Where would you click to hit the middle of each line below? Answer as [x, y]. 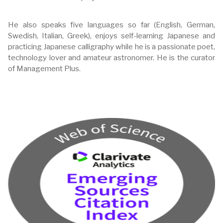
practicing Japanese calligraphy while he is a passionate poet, [111, 47]
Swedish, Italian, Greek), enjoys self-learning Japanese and [111, 36]
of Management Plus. [44, 69]
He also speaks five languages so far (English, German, [111, 25]
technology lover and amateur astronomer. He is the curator [111, 58]
